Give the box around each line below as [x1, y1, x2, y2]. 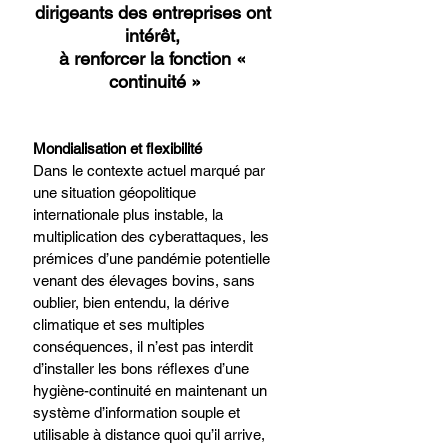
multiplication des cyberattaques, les [33, 227, 273, 245]
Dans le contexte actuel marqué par [33, 161, 269, 179]
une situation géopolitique [33, 183, 200, 201]
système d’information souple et [33, 403, 244, 421]
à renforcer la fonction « [59, 47, 251, 69]
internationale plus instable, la [33, 205, 227, 223]
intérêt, [125, 24, 185, 46]
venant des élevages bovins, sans [33, 271, 259, 289]
